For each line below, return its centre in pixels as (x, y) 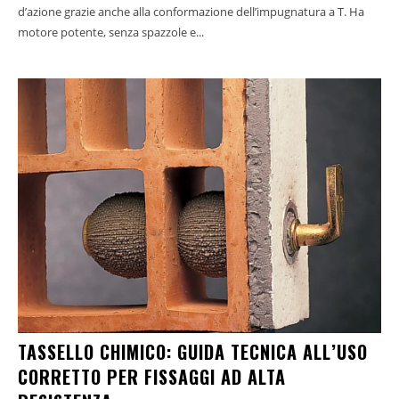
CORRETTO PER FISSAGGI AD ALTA (152, 376)
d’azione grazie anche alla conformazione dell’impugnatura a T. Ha (191, 12)
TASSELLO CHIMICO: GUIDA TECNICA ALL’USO (193, 351)
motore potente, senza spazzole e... (111, 33)
